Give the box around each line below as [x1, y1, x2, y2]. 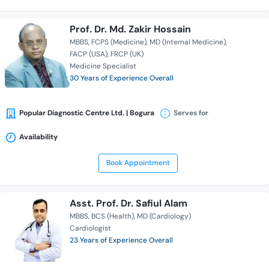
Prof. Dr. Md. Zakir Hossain [70, 23, 191, 36]
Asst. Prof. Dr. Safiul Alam [70, 197, 187, 210]
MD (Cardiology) [137, 211, 191, 222]
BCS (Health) [91, 211, 134, 222]
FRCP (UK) [110, 49, 144, 59]
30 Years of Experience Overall [70, 73, 174, 83]
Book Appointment [106, 158, 170, 168]
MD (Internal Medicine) [150, 37, 226, 47]
